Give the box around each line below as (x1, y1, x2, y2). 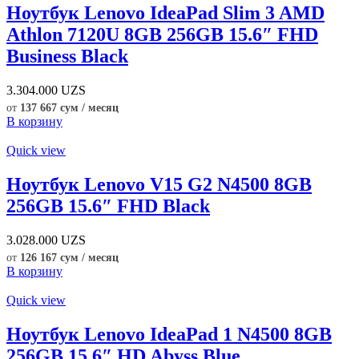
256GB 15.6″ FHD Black (6, 195, 210, 216)
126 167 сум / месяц (20, 251, 119, 264)
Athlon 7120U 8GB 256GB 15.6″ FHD (6, 24, 318, 46)
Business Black (6, 46, 128, 67)
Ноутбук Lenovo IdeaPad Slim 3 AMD (6, 2, 325, 24)
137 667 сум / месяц (20, 101, 119, 114)
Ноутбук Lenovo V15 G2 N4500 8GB (6, 173, 312, 195)
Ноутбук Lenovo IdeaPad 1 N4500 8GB (6, 323, 332, 345)
